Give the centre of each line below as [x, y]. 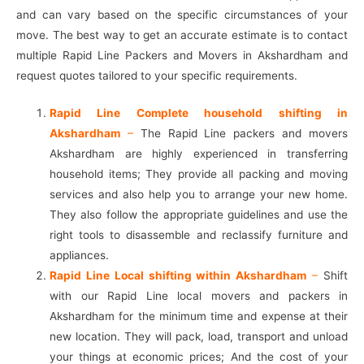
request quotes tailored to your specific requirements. [157, 75]
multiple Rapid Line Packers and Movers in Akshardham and [182, 55]
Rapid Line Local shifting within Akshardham [178, 276]
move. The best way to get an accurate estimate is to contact [182, 35]
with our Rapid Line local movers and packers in [199, 296]
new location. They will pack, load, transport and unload [199, 337]
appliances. [80, 256]
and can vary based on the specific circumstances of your [182, 14]
